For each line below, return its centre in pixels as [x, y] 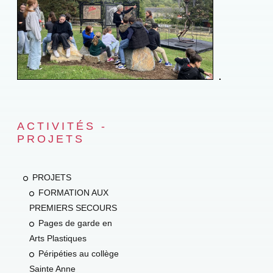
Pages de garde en [75, 223]
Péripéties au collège [78, 253]
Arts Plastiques [58, 238]
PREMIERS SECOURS [73, 208]
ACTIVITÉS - [62, 126]
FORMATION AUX [73, 193]
